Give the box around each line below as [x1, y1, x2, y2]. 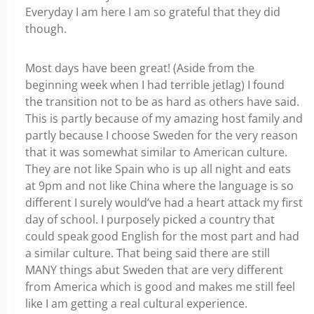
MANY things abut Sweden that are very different [25, 262, 283, 278]
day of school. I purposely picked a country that [25, 212, 275, 227]
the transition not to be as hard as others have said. [25, 94, 299, 109]
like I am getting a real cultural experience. [25, 296, 247, 311]
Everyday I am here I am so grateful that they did [25, 4, 280, 20]
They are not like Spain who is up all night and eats [25, 161, 291, 177]
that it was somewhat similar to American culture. [25, 144, 287, 160]
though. [25, 21, 67, 36]
